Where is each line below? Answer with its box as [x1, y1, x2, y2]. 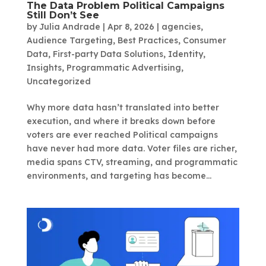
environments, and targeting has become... [26, 170, 211, 181]
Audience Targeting [26, 34, 113, 46]
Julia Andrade [39, 21, 100, 32]
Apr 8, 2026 [107, 21, 154, 32]
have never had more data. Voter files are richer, [26, 142, 237, 154]
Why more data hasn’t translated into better [26, 102, 219, 113]
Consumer [182, 34, 226, 46]
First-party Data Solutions [52, 48, 163, 59]
